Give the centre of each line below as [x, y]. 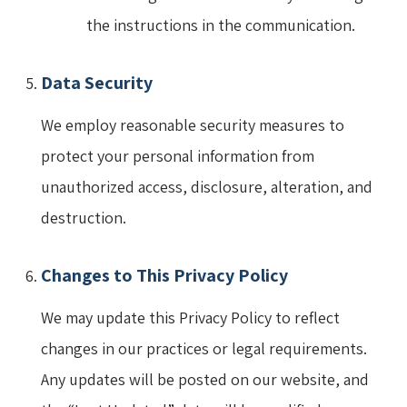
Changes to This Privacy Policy [164, 275]
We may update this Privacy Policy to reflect [190, 317]
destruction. [84, 217]
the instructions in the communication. [221, 25]
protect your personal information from [178, 155]
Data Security [97, 82]
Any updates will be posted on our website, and [205, 379]
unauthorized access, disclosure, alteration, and [207, 186]
